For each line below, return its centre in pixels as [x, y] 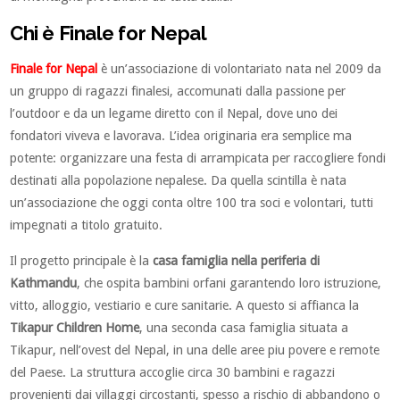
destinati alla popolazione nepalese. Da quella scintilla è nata [179, 181]
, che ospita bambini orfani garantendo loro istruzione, [229, 283]
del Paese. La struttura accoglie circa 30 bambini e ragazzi [173, 373]
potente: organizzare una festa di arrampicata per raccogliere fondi [198, 158]
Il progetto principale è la [82, 261]
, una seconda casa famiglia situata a [244, 328]
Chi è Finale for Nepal [108, 33]
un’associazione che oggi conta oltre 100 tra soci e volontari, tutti [192, 203]
